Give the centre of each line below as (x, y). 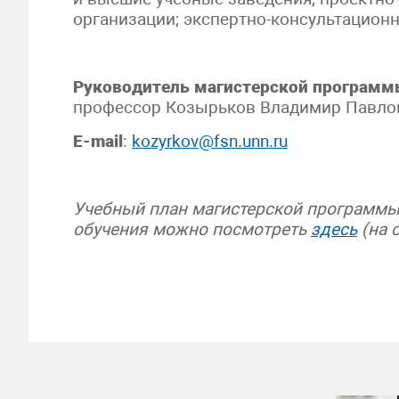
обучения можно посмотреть (192, 229)
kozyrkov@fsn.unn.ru (210, 141)
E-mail (98, 141)
